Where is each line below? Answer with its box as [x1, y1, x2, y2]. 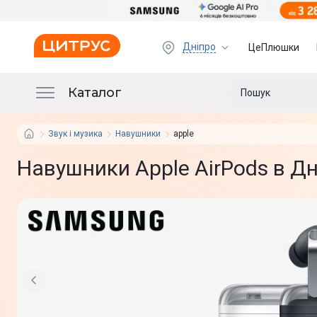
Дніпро [183, 41, 217, 52]
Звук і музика [48, 129, 103, 139]
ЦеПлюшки [248, 41, 300, 53]
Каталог [68, 84, 122, 100]
